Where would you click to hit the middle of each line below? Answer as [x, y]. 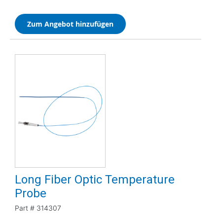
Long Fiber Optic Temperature [95, 179]
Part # [25, 208]
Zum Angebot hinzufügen [70, 24]
